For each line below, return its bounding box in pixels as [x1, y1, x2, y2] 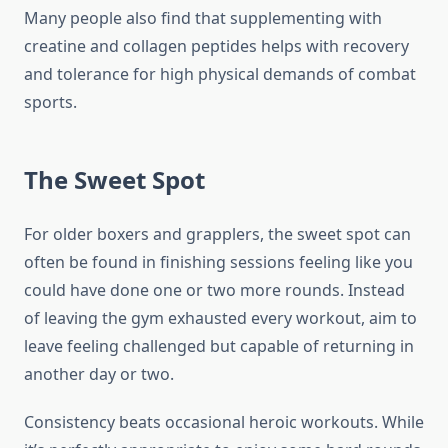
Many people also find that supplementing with [24, 7, 382, 30]
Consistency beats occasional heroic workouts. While [24, 411, 424, 434]
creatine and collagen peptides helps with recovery [24, 35, 409, 58]
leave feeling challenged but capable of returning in [24, 335, 414, 358]
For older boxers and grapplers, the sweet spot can [24, 223, 411, 246]
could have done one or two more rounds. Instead [24, 279, 405, 302]
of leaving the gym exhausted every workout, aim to [24, 307, 417, 330]
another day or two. [24, 363, 174, 386]
